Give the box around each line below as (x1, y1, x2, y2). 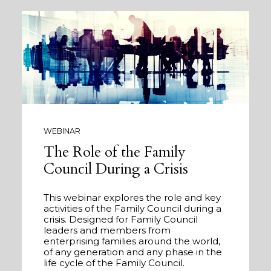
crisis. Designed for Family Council (44, 214, 198, 226)
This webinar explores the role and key (44, 192, 221, 204)
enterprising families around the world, (44, 235, 220, 247)
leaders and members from (44, 224, 171, 237)
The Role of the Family (44, 142, 186, 163)
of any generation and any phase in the (44, 246, 222, 258)
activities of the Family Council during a (44, 203, 221, 215)
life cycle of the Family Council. (44, 257, 184, 269)
